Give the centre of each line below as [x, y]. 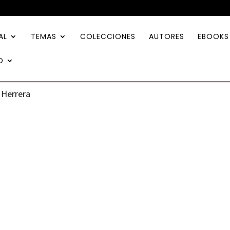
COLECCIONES [108, 36]
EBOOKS [213, 36]
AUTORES [167, 36]
